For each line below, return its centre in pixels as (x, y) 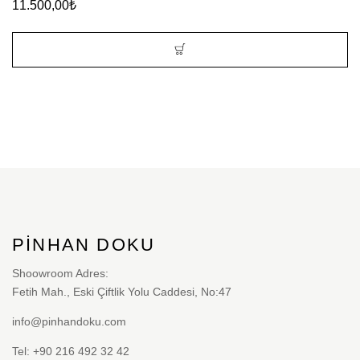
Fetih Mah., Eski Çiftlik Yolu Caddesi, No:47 (122, 291)
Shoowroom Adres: (60, 273)
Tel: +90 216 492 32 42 (71, 351)
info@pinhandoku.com (69, 321)
